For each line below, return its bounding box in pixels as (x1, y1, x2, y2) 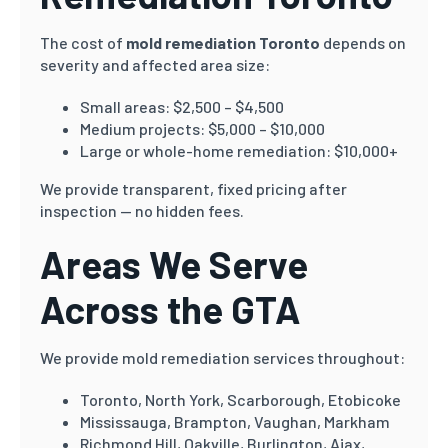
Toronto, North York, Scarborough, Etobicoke (80, 390, 401, 409)
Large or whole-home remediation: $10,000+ (80, 141, 398, 160)
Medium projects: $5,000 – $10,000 (80, 119, 325, 138)
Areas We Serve (40, 241, 308, 287)
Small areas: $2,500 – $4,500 (80, 97, 284, 116)
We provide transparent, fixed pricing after (40, 179, 347, 198)
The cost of (40, 33, 126, 52)
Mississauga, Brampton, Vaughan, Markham (80, 412, 390, 431)
